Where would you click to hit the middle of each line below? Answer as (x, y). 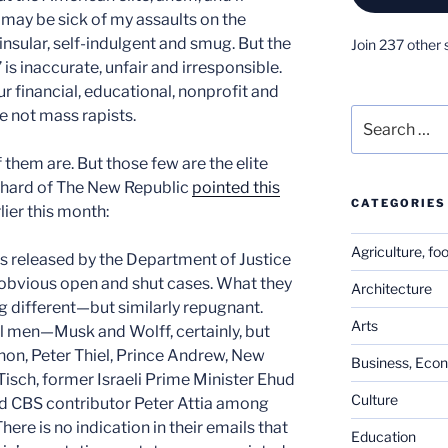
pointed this (236, 187)
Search (373, 115)
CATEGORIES (398, 202)
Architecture (391, 288)
